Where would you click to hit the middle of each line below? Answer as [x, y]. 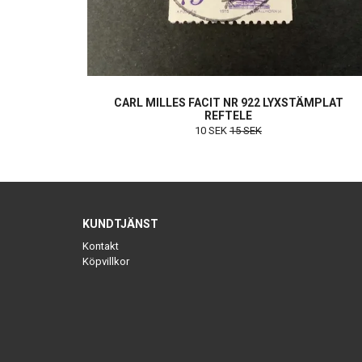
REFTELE [228, 116]
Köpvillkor [106, 262]
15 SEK [246, 131]
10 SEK [212, 131]
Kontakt [101, 246]
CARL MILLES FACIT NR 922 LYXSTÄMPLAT [228, 103]
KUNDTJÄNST [120, 224]
